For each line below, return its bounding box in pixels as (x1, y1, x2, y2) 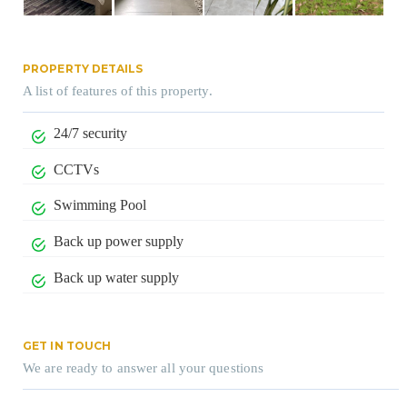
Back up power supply (53, 233, 184, 250)
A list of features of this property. (23, 83, 213, 98)
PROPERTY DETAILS (23, 61, 144, 75)
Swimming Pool (53, 197, 146, 213)
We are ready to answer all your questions (23, 360, 264, 375)
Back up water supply (53, 270, 179, 286)
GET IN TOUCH (23, 338, 112, 352)
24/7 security (53, 124, 127, 141)
